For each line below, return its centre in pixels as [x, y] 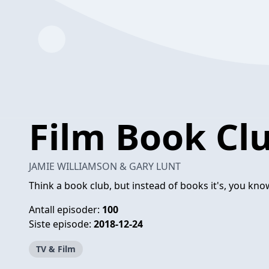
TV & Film [56, 249]
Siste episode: [61, 224]
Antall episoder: [65, 209]
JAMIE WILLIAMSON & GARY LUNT [105, 166]
